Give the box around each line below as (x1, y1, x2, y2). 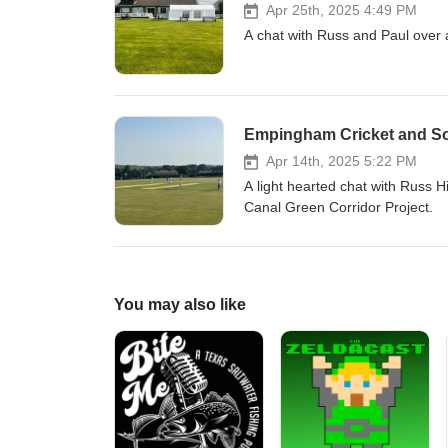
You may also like (114, 296, 246, 313)
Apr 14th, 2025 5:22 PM (266, 153, 417, 169)
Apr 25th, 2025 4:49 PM (266, 2, 417, 18)
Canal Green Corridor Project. (244, 199, 433, 215)
